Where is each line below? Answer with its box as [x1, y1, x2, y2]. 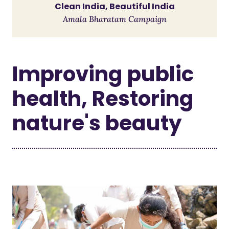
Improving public [12, 59, 194, 88]
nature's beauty [12, 108, 182, 138]
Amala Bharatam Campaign [62, 13, 167, 24]
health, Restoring [12, 84, 194, 113]
